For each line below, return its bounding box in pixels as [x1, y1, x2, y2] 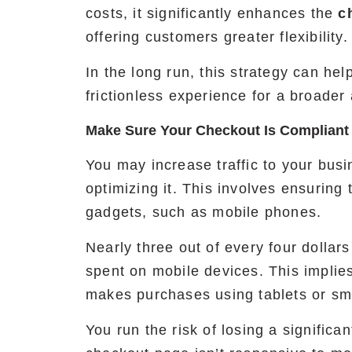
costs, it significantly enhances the [86, 5, 339, 22]
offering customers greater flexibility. [86, 29, 348, 46]
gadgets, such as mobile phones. [86, 204, 322, 221]
